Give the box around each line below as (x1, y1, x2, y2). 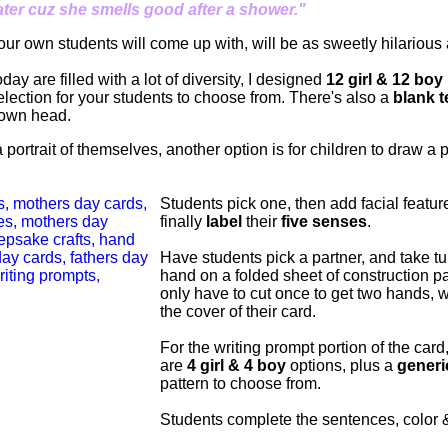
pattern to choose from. (160, 374, 321, 392)
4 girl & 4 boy (187, 356, 286, 374)
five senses (281, 212, 367, 230)
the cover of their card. (160, 302, 316, 320)
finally (160, 212, 206, 230)
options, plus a (286, 356, 397, 374)
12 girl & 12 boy (326, 70, 443, 88)
